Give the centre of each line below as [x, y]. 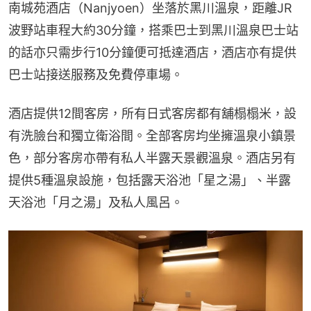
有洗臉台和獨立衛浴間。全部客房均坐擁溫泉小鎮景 [152, 135]
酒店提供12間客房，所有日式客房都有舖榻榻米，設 [152, 113]
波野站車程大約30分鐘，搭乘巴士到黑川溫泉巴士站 [153, 30]
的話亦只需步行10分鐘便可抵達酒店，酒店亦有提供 [152, 52]
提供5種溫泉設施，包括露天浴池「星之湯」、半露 [150, 180]
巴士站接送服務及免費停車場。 [96, 74]
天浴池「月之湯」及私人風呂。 [96, 202]
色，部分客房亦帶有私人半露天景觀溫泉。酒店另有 [152, 158]
